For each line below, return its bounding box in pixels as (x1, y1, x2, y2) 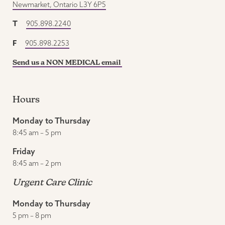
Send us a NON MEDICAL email (13, 58, 122, 66)
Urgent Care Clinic (13, 177, 92, 187)
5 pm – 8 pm (13, 211, 51, 220)
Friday (13, 146, 35, 156)
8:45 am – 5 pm (13, 128, 61, 137)
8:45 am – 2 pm (13, 159, 61, 168)
